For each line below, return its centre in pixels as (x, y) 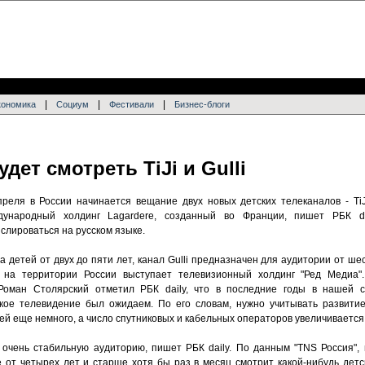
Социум (73, 104)
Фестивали (132, 104)
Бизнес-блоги (202, 104)
